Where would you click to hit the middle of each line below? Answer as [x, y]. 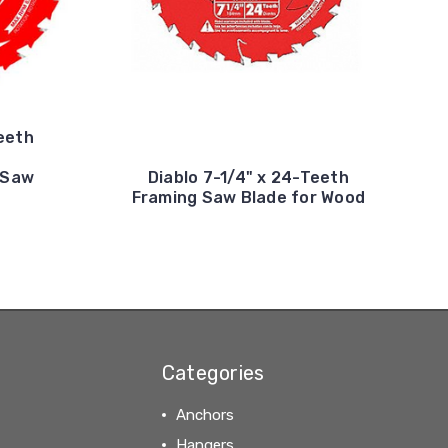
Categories [213, 373]
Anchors [204, 415]
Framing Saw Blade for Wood [248, 198]
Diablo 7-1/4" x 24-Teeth [248, 178]
